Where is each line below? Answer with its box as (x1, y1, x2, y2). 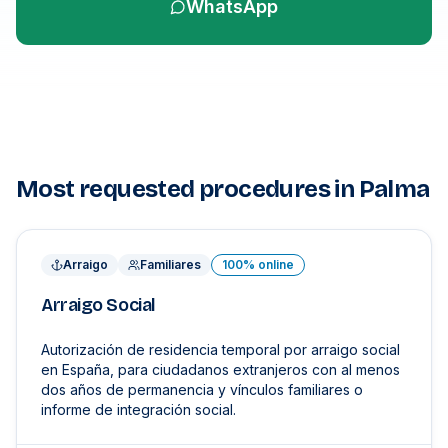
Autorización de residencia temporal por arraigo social (41, 341, 400, 358)
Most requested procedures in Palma (16, 175, 430, 203)
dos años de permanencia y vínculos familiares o (41, 381, 363, 398)
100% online (222, 257, 294, 272)
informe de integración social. (41, 401, 236, 418)
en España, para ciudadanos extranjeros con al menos (41, 361, 400, 378)
